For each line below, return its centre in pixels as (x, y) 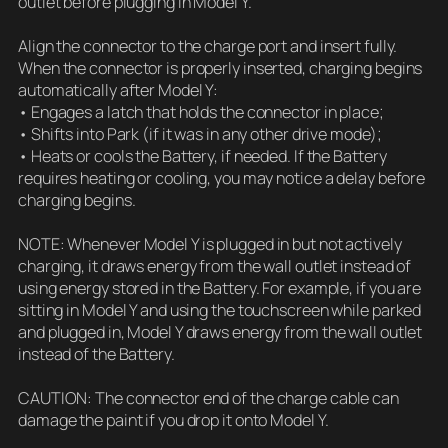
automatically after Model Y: (118, 90)
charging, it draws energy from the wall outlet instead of (215, 266)
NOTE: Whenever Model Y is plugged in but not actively (210, 244)
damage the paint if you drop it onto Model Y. (173, 420)
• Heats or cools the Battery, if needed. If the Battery (202, 156)
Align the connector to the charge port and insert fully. (208, 46)
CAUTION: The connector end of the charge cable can (208, 398)
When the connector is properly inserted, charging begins (220, 68)
